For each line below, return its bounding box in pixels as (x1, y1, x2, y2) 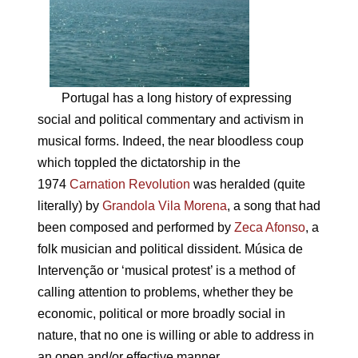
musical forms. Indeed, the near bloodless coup (37, 134, 304, 148)
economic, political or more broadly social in (37, 307, 285, 320)
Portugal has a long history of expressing (61, 91, 292, 105)
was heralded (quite (189, 177, 305, 191)
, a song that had (226, 199, 320, 213)
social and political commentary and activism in (37, 113, 304, 126)
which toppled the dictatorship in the (37, 156, 241, 169)
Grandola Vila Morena (101, 199, 227, 213)
